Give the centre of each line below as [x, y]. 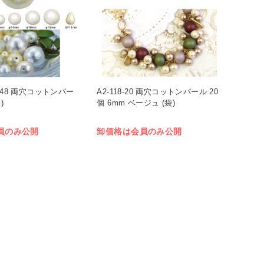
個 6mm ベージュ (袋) [136, 103]
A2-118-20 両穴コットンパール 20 [158, 92]
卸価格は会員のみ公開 [139, 131]
